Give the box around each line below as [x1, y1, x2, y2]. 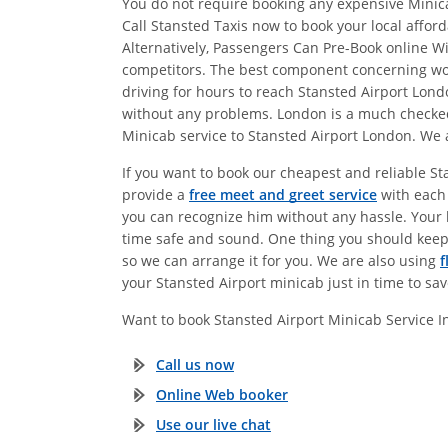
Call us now [156, 354, 234, 374]
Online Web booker [156, 384, 288, 404]
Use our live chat [156, 414, 271, 434]
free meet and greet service [189, 184, 377, 204]
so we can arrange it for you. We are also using [122, 250, 440, 270]
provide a [122, 184, 189, 204]
